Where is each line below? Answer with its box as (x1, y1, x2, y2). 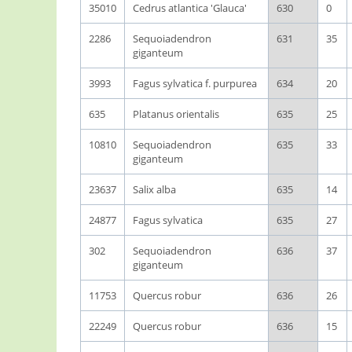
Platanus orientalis (133, 107, 219, 121)
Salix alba (133, 182, 176, 196)
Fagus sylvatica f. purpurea (133, 76, 257, 90)
